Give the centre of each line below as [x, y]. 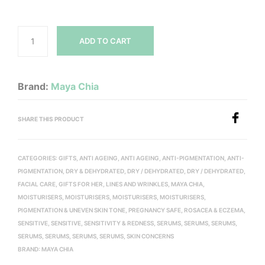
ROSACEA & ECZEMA [214, 210]
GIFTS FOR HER [81, 184]
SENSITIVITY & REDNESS [119, 223]
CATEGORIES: [38, 158]
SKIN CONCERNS [150, 236]
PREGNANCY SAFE [155, 210]
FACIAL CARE [37, 184]
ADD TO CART [105, 41]
